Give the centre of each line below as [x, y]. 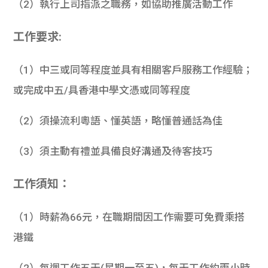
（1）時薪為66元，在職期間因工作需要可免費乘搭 [129, 217]
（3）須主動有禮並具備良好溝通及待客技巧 [113, 151]
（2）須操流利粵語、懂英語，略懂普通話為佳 [118, 121]
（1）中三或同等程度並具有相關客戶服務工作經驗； [133, 70]
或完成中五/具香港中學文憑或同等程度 [102, 90]
